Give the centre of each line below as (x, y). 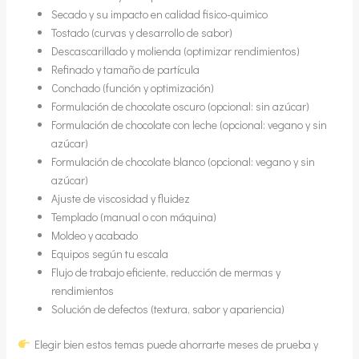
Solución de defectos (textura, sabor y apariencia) (167, 309)
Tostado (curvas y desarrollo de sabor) (141, 32)
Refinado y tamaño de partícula (125, 69)
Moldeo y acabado (94, 235)
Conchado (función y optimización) (132, 87)
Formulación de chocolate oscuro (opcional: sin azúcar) (180, 106)
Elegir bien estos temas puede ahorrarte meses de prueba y (174, 344)
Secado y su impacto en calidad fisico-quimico (159, 14)
